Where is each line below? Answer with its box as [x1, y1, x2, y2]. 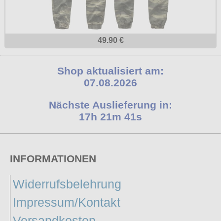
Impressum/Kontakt [13, 195, 120, 209]
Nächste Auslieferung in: [49, 99, 172, 110]
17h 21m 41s [79, 110, 142, 122]
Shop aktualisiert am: [57, 65, 164, 76]
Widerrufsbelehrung [13, 177, 121, 191]
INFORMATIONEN [10, 152, 96, 164]
